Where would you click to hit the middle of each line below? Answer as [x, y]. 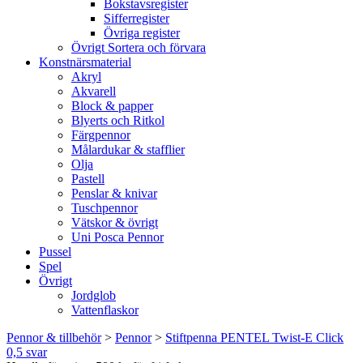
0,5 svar [27, 352]
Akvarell [94, 91]
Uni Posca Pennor [117, 237]
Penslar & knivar [114, 193]
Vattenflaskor [105, 310]
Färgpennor [101, 135]
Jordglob [94, 295]
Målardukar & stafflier [128, 149]
